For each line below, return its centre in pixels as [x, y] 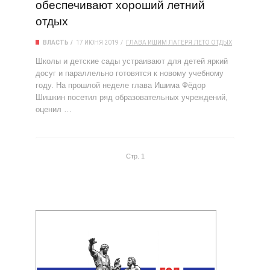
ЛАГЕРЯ [180, 42]
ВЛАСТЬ [56, 42]
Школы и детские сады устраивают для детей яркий [132, 61]
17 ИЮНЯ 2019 [97, 42]
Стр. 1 [135, 156]
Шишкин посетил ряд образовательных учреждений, [132, 97]
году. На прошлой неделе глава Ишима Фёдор [121, 85]
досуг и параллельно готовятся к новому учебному [130, 73]
